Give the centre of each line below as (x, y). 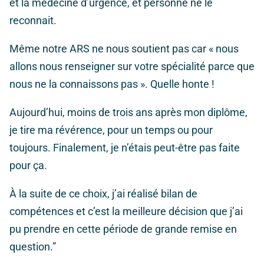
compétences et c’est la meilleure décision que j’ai (126, 212)
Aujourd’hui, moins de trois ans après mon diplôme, (128, 113)
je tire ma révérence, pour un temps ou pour (111, 130)
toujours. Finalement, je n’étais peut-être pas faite (125, 148)
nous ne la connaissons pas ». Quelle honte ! (112, 84)
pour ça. (28, 166)
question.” (33, 247)
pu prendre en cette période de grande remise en (123, 229)
